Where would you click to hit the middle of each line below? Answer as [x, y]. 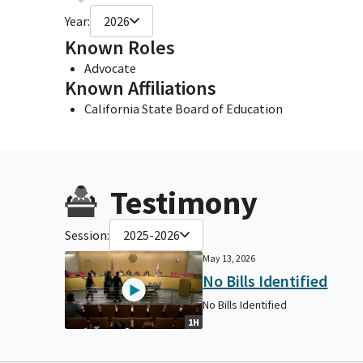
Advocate [110, 68]
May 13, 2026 [229, 258]
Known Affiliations [141, 88]
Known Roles [120, 47]
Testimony [184, 202]
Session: [87, 235]
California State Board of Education [184, 108]
